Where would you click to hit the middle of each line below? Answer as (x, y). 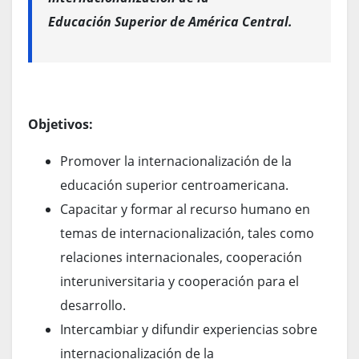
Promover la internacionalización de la (176, 161)
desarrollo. (93, 305)
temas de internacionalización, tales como (187, 233)
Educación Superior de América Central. (170, 21)
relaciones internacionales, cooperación (181, 257)
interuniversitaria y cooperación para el (179, 281)
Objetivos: (61, 124)
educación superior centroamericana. (174, 185)
